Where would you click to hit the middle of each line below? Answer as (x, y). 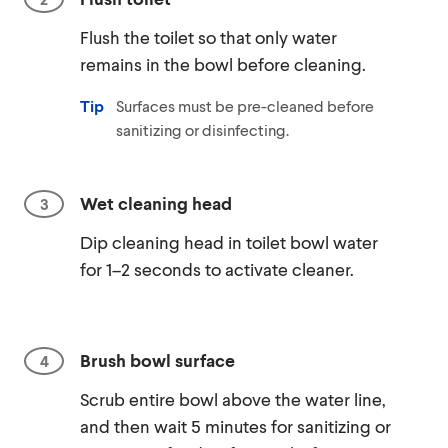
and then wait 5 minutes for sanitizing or (235, 426)
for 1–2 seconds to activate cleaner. (217, 269)
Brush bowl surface (157, 360)
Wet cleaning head (156, 203)
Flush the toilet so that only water (208, 37)
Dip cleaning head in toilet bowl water (229, 242)
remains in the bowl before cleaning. (223, 64)
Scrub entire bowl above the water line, (233, 399)
